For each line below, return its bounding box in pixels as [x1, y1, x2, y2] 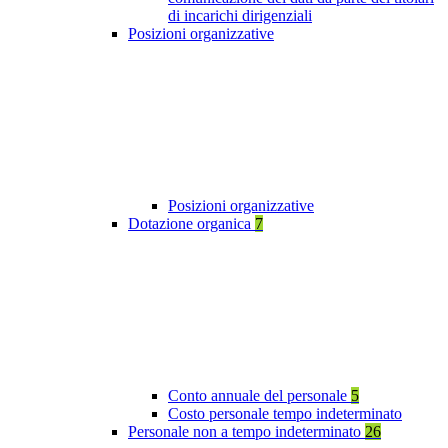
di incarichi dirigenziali [168, 7, 312, 25]
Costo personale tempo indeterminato [168, 405, 402, 423]
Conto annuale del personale [168, 387, 351, 405]
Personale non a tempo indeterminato [128, 423, 365, 441]
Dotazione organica [128, 215, 255, 233]
